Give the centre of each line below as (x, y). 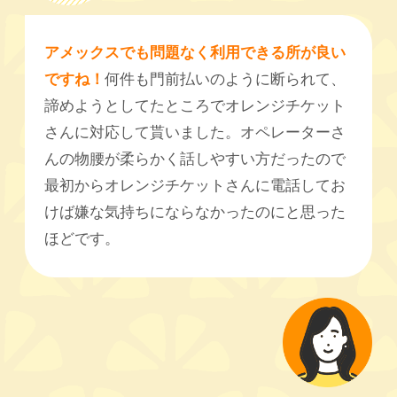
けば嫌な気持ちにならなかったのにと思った (195, 213)
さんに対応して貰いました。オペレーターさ (195, 133)
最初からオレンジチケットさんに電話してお (195, 186)
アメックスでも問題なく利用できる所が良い (195, 53)
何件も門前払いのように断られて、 (226, 80)
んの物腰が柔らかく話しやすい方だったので (195, 160)
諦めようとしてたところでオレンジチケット (195, 106)
